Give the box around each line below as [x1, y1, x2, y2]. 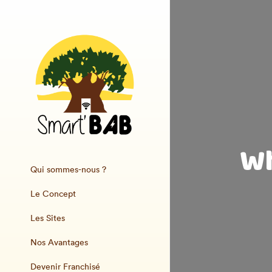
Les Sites [30, 212, 65, 223]
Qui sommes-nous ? [30, 164, 106, 175]
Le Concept [30, 188, 76, 199]
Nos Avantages [30, 237, 88, 248]
